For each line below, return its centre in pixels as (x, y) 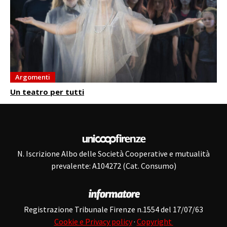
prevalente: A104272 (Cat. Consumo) (113, 165)
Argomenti (33, 77)
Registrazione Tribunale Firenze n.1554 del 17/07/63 (113, 209)
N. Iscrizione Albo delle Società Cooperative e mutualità (113, 153)
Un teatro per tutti (47, 91)
